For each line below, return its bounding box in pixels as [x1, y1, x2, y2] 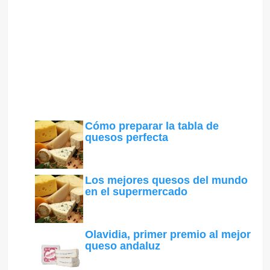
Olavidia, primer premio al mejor [84, 228, 251, 241]
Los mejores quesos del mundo [84, 174, 248, 187]
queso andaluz [84, 240, 160, 253]
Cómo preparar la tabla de [84, 120, 219, 133]
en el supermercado [84, 186, 187, 198]
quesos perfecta [84, 131, 168, 144]
